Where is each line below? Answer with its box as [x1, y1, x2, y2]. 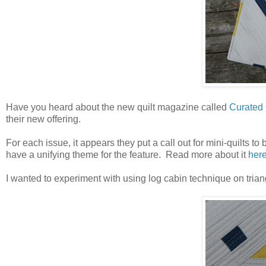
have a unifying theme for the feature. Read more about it [6, 149, 248, 160]
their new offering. [6, 113, 81, 124]
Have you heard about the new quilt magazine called [6, 102, 229, 112]
